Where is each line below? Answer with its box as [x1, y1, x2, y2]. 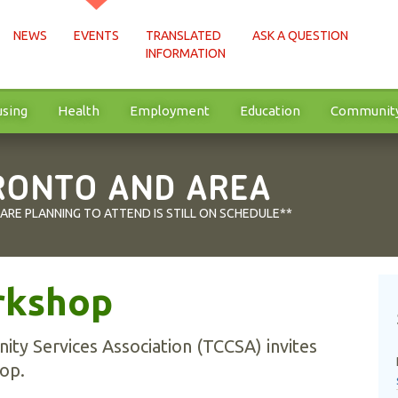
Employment [130, 103, 210, 118]
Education [240, 103, 300, 118]
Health [58, 103, 99, 118]
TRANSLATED [146, 28, 221, 43]
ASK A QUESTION [252, 28, 348, 43]
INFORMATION [146, 46, 226, 60]
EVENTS [74, 28, 119, 43]
